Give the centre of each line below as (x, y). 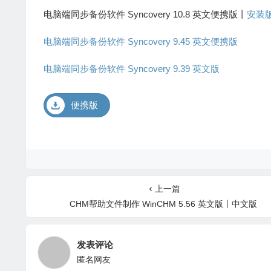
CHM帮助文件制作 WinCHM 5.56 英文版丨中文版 (164, 204)
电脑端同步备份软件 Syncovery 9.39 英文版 (132, 69)
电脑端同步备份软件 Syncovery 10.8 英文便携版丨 (145, 15)
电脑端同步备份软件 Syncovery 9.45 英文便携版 (141, 42)
